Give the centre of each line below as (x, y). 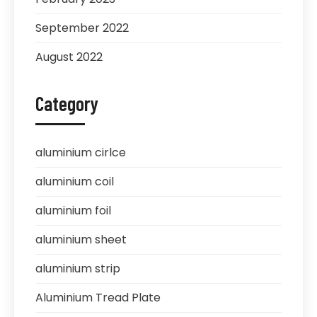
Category (67, 103)
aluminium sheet (81, 239)
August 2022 (69, 57)
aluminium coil (75, 181)
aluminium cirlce (81, 152)
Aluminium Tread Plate (98, 297)
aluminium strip (78, 268)
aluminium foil (73, 210)
